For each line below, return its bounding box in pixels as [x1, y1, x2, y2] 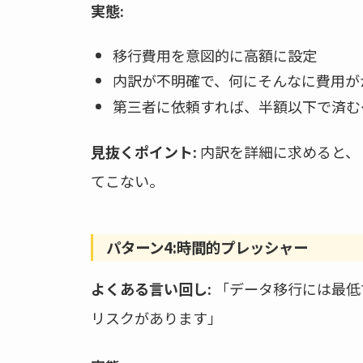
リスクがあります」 [91, 306, 222, 328]
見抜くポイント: [91, 140, 197, 162]
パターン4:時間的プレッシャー [106, 236, 308, 258]
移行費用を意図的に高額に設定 [113, 44, 317, 66]
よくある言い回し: [91, 277, 211, 299]
